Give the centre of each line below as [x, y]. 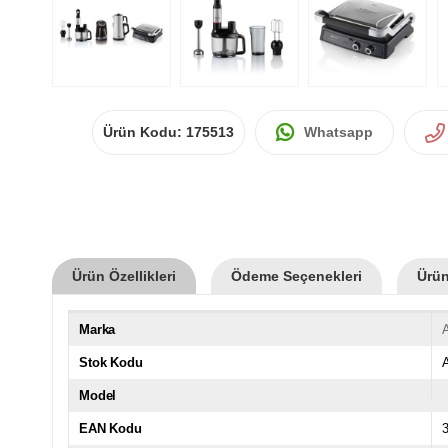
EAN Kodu [110, 428]
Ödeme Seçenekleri [296, 275]
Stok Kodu [111, 362]
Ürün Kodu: [144, 131]
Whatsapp [338, 131]
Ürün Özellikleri [124, 275]
